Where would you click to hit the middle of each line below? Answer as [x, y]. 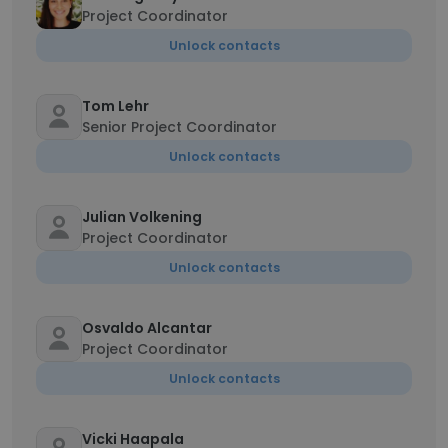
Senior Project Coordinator [179, 127]
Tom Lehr [115, 106]
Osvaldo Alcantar [147, 328]
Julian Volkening [142, 217]
